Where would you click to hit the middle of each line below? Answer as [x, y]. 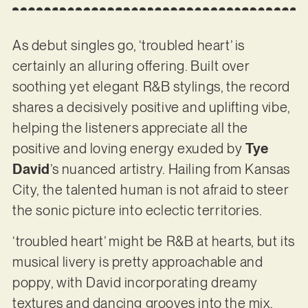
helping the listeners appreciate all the [130, 128]
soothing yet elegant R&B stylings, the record [151, 87]
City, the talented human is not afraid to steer [151, 190]
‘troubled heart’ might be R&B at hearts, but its [153, 241]
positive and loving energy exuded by [129, 149]
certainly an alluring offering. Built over [131, 66]
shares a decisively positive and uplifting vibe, [151, 108]
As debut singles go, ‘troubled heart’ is [128, 46]
